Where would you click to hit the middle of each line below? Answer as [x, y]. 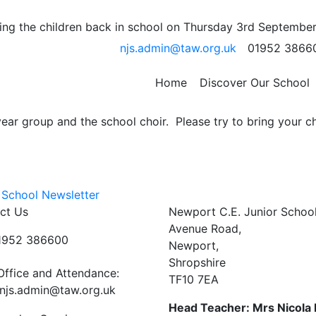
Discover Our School [255, 83]
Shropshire [197, 262]
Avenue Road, [205, 229]
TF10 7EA [194, 279]
